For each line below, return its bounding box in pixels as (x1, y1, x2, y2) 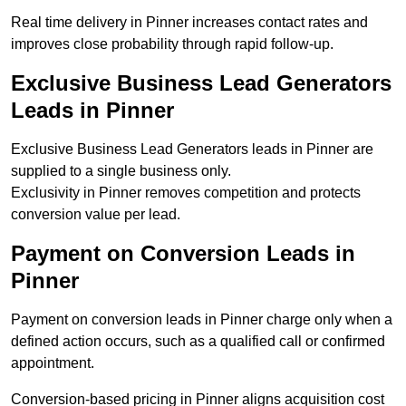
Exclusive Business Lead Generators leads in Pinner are (11, 141, 373, 158)
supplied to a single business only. (11, 163, 231, 179)
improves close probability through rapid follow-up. (11, 36, 333, 53)
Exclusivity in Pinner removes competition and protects (11, 185, 361, 201)
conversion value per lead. (11, 207, 180, 223)
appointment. (11, 355, 94, 372)
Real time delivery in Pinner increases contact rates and (11, 14, 368, 31)
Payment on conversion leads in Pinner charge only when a (11, 312, 392, 328)
